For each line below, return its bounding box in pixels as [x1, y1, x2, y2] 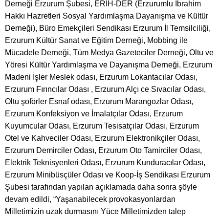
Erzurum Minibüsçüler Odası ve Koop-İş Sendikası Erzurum [5, 170, 210, 179]
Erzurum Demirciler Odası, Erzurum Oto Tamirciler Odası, [5, 146, 202, 154]
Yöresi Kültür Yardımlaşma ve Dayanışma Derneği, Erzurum [5, 60, 212, 69]
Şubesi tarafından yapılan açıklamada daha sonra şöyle [5, 182, 197, 191]
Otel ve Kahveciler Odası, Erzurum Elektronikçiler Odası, [5, 133, 200, 142]
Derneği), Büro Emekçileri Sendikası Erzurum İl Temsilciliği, [5, 23, 211, 32]
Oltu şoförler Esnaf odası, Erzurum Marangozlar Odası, [5, 97, 193, 106]
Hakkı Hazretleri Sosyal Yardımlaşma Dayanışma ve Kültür [5, 11, 208, 20]
